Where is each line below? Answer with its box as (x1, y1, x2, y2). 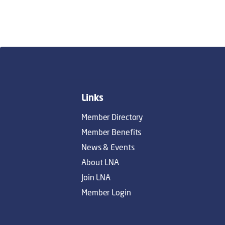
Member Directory (81, 111, 144, 123)
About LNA (81, 156, 120, 168)
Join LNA (81, 171, 111, 183)
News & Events (81, 141, 135, 153)
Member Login (81, 186, 131, 198)
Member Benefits (81, 126, 142, 138)
